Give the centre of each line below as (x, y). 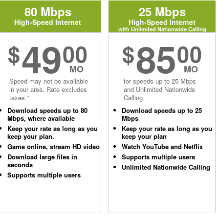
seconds (20, 164)
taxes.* (19, 98)
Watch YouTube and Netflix (162, 146)
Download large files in (42, 157)
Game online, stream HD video (54, 146)
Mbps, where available (41, 118)
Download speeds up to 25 (162, 110)
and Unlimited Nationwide (159, 89)
